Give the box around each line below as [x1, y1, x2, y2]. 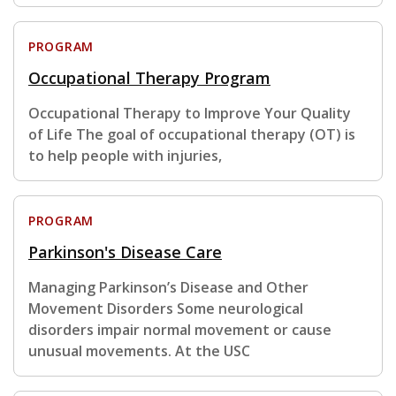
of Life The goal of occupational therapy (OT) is [28, 125, 355, 145]
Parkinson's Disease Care [28, 241, 222, 263]
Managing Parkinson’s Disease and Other [28, 278, 308, 298]
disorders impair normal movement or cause [28, 320, 331, 340]
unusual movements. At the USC [28, 341, 250, 362]
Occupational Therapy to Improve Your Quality [28, 103, 351, 124]
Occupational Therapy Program [28, 67, 270, 89]
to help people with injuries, [28, 146, 222, 166]
